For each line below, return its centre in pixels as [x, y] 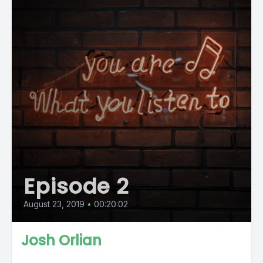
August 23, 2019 [54, 204]
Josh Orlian [61, 240]
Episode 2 [76, 186]
